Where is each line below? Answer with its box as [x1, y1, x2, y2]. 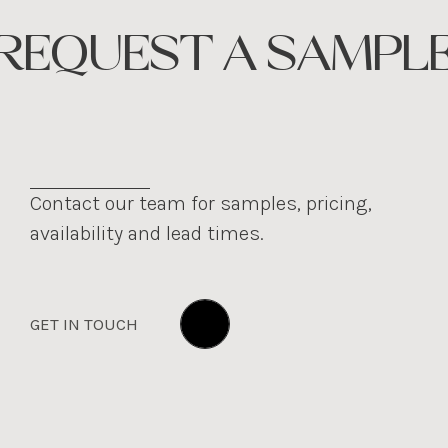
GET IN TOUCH [30, 314, 138, 334]
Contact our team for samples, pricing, [30, 192, 372, 215]
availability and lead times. [30, 222, 264, 245]
